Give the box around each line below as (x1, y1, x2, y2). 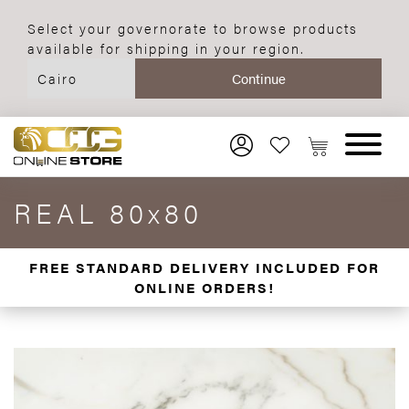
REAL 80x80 (14, 193, 203, 232)
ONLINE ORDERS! (134, 278, 275, 297)
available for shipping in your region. (27, 38, 305, 58)
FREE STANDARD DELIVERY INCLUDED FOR (29, 257, 380, 277)
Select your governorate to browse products (27, 18, 358, 37)
